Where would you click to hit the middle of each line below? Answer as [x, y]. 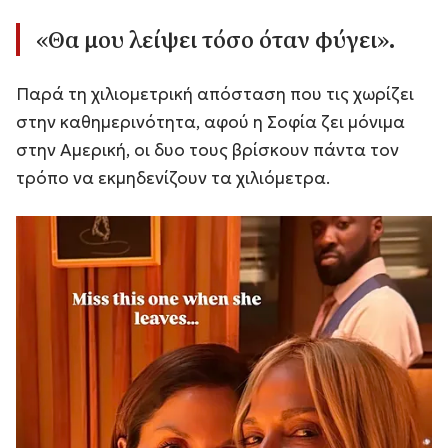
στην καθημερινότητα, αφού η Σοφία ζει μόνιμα [210, 121]
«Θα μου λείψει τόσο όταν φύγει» [212, 39]
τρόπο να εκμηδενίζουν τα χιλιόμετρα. [173, 177]
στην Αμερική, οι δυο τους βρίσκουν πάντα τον [207, 149]
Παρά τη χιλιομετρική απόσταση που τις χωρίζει [215, 93]
